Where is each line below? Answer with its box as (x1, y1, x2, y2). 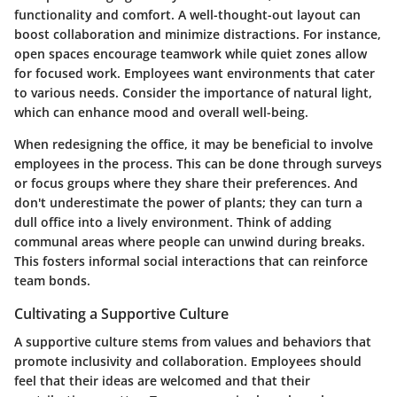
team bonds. (14, 271, 90, 289)
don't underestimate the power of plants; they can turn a (14, 193, 362, 211)
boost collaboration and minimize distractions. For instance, (14, 25, 381, 43)
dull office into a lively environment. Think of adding (14, 213, 331, 230)
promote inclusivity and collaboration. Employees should (14, 352, 362, 370)
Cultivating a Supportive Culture (14, 303, 229, 323)
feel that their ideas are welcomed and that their (14, 371, 310, 389)
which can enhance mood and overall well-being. (14, 103, 308, 121)
